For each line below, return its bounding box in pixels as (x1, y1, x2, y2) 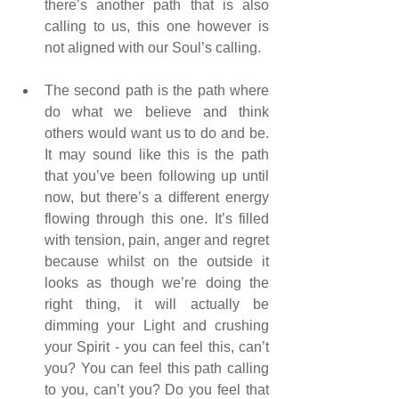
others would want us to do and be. (45, 126, 269, 142)
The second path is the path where (45, 83, 269, 99)
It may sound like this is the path (45, 147, 269, 163)
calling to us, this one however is (45, 19, 269, 35)
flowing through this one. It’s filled (45, 211, 269, 227)
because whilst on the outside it (45, 254, 269, 270)
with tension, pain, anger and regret (45, 232, 269, 248)
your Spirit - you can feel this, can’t (45, 339, 269, 355)
